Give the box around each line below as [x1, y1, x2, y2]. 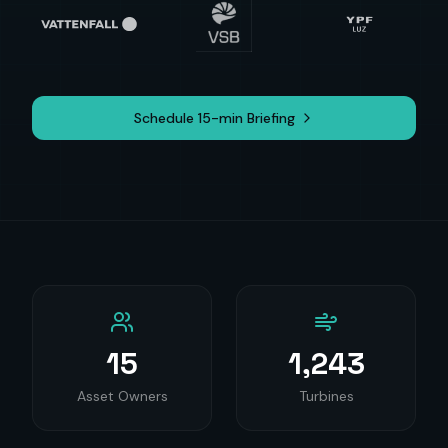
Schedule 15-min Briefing [133, 109, 295, 127]
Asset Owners [76, 387, 168, 405]
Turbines [298, 387, 354, 405]
